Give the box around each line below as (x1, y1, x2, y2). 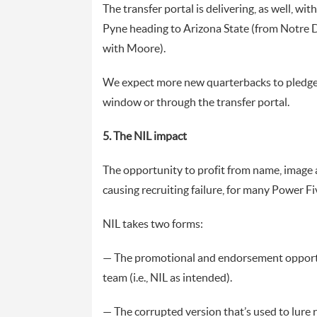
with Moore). (102, 42, 166, 54)
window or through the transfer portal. (102, 96, 289, 108)
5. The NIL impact (102, 130, 187, 142)
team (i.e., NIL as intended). (102, 272, 232, 284)
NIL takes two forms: (102, 218, 203, 230)
